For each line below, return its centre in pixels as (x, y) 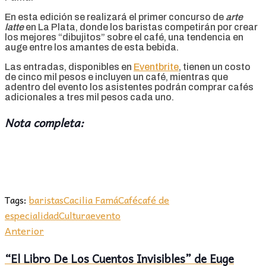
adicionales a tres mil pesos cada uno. (89, 97)
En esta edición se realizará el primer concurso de (115, 17)
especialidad (32, 215)
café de (153, 200)
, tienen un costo (215, 67)
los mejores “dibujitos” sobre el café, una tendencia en (124, 37)
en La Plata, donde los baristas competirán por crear (142, 27)
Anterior (24, 231)
